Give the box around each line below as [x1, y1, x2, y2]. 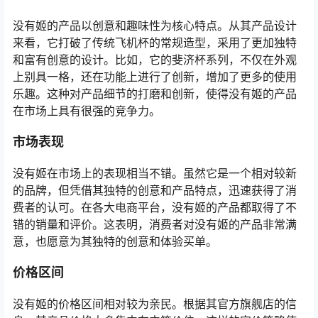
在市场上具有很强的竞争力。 [13, 104, 160, 119]
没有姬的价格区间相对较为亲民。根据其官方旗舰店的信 [13, 297, 297, 312]
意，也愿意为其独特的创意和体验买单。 [13, 234, 217, 249]
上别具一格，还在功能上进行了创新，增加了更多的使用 [13, 70, 297, 84]
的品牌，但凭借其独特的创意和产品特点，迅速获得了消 [13, 183, 297, 198]
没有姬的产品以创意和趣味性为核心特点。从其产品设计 [13, 18, 297, 33]
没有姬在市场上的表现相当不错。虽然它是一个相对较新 [13, 166, 297, 181]
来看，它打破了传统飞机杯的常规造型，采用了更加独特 [13, 35, 297, 50]
